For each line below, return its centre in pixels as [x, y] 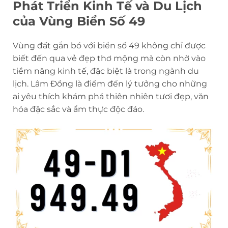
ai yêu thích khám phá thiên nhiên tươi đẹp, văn [111, 96]
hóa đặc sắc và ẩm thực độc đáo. [78, 109]
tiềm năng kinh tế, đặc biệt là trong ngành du [106, 71]
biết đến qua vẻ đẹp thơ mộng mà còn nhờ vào [109, 58]
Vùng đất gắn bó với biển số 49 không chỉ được [109, 45]
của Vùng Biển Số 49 [79, 21]
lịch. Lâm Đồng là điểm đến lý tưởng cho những [110, 83]
